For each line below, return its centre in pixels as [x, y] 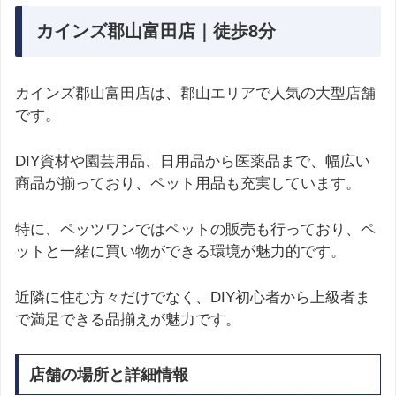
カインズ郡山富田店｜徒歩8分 [156, 30]
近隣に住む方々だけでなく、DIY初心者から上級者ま [193, 298]
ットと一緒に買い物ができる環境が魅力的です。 [180, 252]
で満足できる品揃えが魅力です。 [128, 320]
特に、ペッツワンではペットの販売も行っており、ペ [195, 230]
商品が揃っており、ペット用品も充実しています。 [188, 183]
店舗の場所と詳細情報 [108, 375]
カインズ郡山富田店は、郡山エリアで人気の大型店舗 [195, 93]
